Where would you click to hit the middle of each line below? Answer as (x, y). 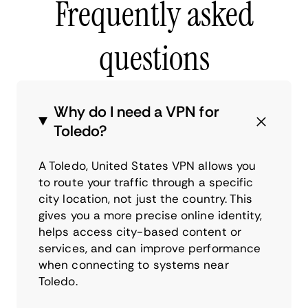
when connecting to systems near (134, 264)
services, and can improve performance (150, 248)
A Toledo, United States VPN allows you (147, 165)
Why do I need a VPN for (136, 111)
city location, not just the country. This (146, 198)
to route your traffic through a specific (146, 182)
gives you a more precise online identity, (151, 215)
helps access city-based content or (140, 231)
